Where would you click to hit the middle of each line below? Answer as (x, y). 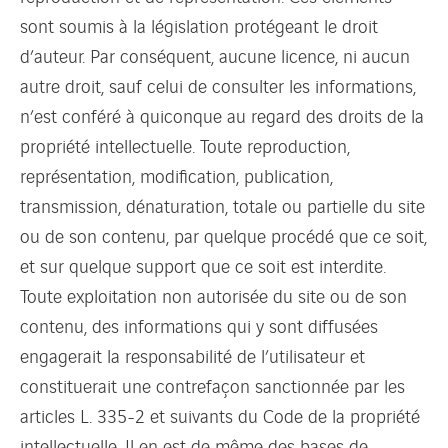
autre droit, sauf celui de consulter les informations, (218, 84)
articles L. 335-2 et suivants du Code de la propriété (220, 414)
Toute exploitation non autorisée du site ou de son (213, 294)
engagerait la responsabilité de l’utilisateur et (192, 354)
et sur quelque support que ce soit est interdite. (203, 264)
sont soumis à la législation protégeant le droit (199, 24)
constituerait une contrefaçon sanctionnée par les (212, 384)
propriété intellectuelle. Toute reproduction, (185, 144)
